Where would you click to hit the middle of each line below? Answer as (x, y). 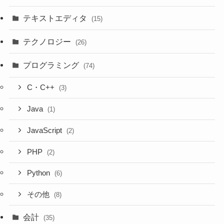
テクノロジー (48, 42)
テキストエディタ (56, 18)
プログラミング (52, 65)
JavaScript (46, 130)
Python (40, 173)
